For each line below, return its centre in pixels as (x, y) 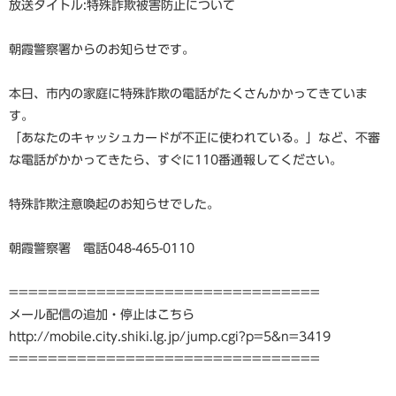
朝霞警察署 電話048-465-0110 (102, 248)
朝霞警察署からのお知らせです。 (102, 49)
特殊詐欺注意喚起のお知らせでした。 (114, 204)
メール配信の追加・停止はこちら (102, 315)
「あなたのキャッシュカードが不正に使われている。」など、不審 (194, 138)
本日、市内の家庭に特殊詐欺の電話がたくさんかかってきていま (188, 94)
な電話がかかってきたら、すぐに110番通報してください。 (175, 160)
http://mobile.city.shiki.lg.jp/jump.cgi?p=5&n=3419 (170, 337)
